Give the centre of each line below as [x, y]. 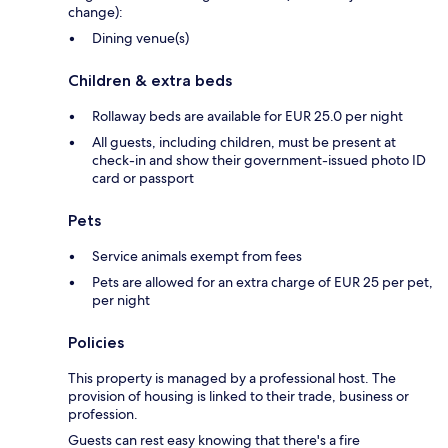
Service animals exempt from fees [197, 255]
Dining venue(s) [140, 37]
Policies [96, 342]
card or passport [143, 177]
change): [95, 11]
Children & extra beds [150, 80]
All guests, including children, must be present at [244, 141]
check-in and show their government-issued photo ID [259, 159]
